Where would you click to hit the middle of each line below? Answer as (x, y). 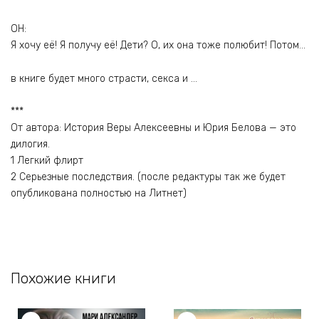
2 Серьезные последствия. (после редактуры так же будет (148, 177)
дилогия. (30, 145)
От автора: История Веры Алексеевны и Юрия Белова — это (153, 128)
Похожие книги (63, 279)
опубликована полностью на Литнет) (99, 194)
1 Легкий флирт (47, 161)
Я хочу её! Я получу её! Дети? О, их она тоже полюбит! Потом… (158, 45)
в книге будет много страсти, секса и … (104, 78)
